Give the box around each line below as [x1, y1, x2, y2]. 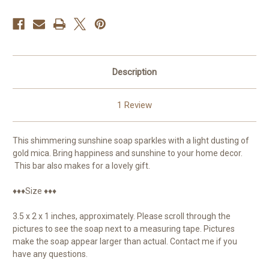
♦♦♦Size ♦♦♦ [13, 186, 56, 196]
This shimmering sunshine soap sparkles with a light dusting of [13, 135, 249, 145]
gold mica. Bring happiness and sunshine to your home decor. [13, 148, 243, 158]
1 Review [117, 99, 152, 110]
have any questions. [13, 249, 88, 259]
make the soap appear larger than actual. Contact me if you [13, 236, 237, 246]
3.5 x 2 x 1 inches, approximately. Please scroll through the [13, 211, 231, 221]
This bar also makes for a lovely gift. [14, 160, 150, 171]
